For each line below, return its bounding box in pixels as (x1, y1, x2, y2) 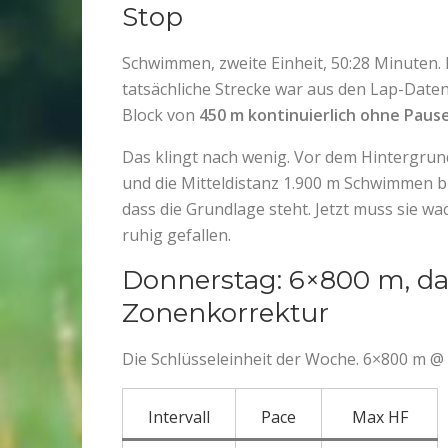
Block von (122, 104, 199, 127)
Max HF (351, 406, 408, 429)
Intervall (148, 406, 210, 429)
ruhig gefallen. (122, 224, 231, 247)
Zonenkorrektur (122, 297, 329, 330)
